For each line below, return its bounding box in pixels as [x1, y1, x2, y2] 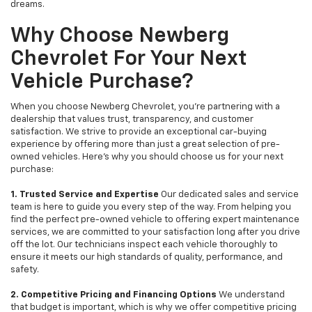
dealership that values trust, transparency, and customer [10, 115, 253, 125]
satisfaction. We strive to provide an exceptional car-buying [10, 127, 267, 137]
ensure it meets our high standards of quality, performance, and [10, 253, 283, 263]
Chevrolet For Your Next [10, 49, 247, 70]
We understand [217, 290, 285, 300]
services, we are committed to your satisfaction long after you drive [10, 228, 300, 237]
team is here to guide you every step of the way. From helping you [10, 203, 291, 212]
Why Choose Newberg [10, 26, 229, 47]
